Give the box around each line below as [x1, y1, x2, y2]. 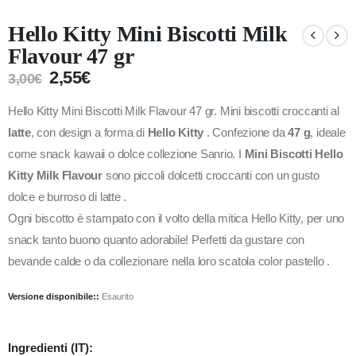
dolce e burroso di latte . [8, 191, 127, 204]
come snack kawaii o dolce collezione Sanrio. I [8, 148, 245, 161]
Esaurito [102, 291, 133, 301]
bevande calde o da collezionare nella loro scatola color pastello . [8, 255, 331, 269]
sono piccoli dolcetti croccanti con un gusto [103, 169, 319, 183]
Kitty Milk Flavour [8, 169, 103, 183]
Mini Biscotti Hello [244, 148, 343, 161]
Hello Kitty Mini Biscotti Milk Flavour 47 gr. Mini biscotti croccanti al [8, 105, 339, 118]
